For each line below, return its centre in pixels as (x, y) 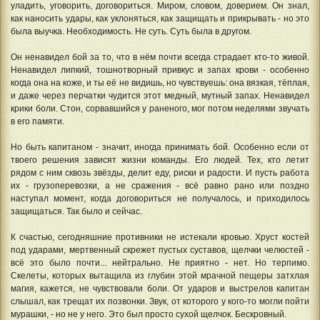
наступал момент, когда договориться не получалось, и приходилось (160, 199)
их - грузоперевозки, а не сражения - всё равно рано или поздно (160, 186)
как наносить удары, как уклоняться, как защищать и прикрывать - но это (160, 19)
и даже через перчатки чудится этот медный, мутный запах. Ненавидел (160, 96)
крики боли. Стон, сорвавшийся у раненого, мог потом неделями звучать (160, 109)
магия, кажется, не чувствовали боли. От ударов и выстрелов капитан (160, 289)
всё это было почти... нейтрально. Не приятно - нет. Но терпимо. (160, 263)
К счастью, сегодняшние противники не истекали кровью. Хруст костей (160, 237)
